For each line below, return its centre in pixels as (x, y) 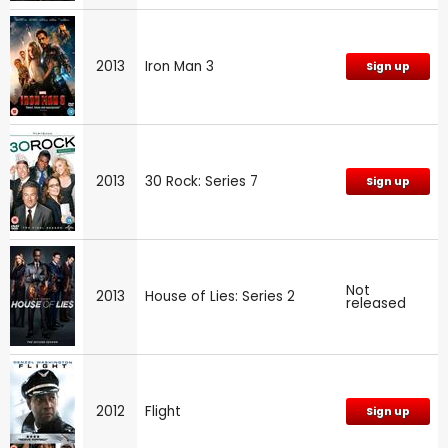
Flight (163, 411)
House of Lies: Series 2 (220, 296)
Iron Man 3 (179, 66)
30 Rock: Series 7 (201, 181)
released (376, 303)
